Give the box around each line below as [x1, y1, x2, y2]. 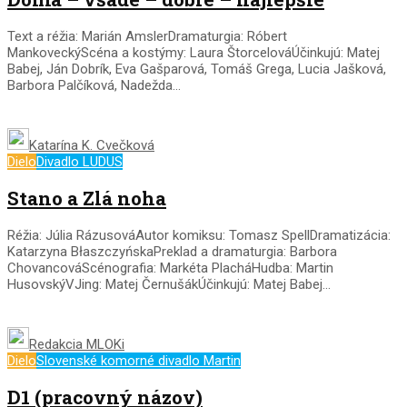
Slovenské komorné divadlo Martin [36, 352, 241, 369]
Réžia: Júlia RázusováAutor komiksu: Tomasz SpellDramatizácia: [7, 226, 391, 243]
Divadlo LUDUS [36, 153, 123, 170]
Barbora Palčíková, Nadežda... [7, 76, 181, 94]
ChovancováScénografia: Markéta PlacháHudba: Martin [7, 259, 333, 276]
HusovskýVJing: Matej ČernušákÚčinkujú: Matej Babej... [7, 275, 331, 293]
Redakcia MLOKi [29, 335, 124, 352]
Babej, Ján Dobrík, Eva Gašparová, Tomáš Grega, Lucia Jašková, [7, 60, 386, 77]
